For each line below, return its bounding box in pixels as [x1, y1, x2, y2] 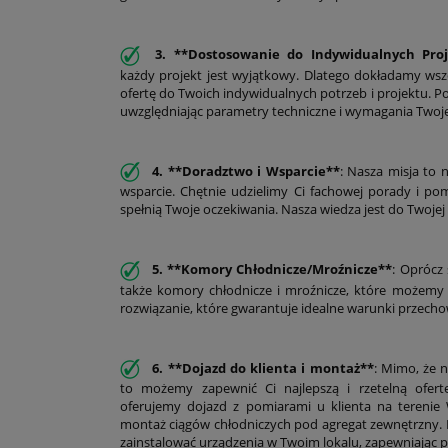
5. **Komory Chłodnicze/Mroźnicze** [148, 260, 393, 279]
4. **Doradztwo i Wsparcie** [148, 161, 340, 180]
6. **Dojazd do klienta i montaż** [148, 358, 374, 377]
